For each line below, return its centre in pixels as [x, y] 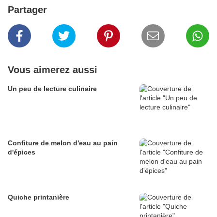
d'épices [22, 152]
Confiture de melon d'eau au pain [63, 143]
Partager [27, 10]
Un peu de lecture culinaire [52, 89]
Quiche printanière [39, 197]
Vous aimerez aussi [53, 70]
